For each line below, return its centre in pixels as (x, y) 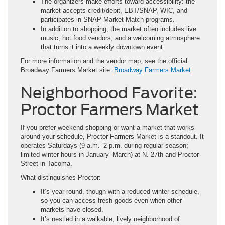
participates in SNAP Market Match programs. (108, 19)
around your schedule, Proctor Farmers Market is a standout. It (112, 136)
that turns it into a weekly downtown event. (103, 47)
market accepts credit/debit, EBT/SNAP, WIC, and (114, 10)
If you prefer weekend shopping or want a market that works (107, 127)
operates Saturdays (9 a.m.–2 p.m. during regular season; (104, 145)
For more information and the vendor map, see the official (104, 61)
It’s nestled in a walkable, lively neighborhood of (110, 219)
